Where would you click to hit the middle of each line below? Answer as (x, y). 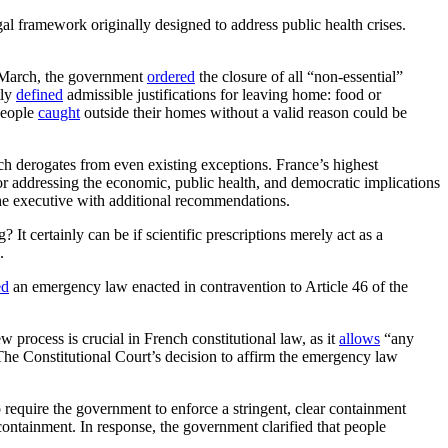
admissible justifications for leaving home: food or (222, 94)
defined (39, 94)
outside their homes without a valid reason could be (243, 112)
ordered (171, 76)
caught (59, 112)
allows (359, 338)
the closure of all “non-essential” (299, 76)
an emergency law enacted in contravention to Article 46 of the (208, 286)
